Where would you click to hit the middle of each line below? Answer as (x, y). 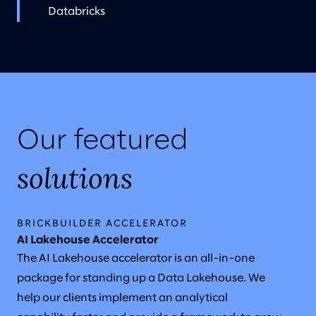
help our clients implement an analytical (122, 298)
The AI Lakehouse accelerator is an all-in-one (136, 258)
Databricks (77, 11)
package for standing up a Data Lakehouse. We (141, 278)
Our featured (102, 141)
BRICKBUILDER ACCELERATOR (102, 224)
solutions (75, 178)
